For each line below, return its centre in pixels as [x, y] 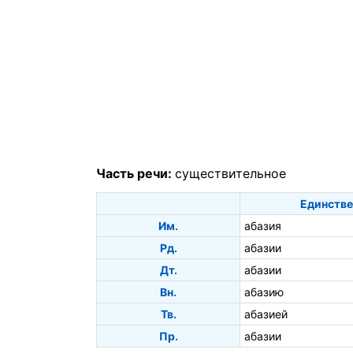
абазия [263, 225]
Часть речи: [136, 174]
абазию [264, 292]
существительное [230, 174]
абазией [266, 314]
